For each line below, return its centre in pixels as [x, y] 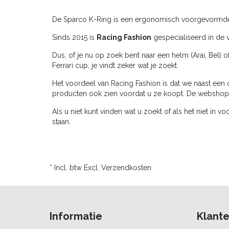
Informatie [76, 216]
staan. [61, 121]
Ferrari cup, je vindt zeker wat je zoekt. [115, 65]
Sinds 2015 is [74, 37]
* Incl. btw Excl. [75, 167]
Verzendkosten [126, 167]
